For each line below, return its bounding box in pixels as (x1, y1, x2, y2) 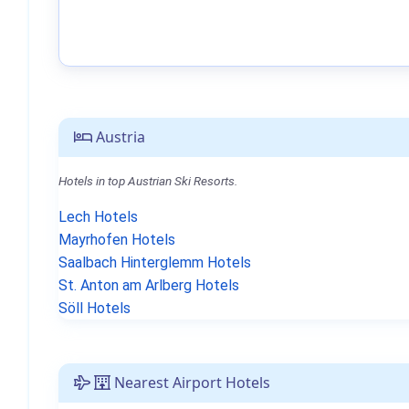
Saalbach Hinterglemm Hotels (58, 254, 251, 271)
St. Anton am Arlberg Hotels (58, 277, 239, 294)
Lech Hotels (58, 208, 138, 225)
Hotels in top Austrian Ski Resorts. (58, 173, 237, 188)
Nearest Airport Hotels (110, 372, 270, 393)
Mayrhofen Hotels (58, 231, 175, 248)
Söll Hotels (58, 299, 131, 317)
